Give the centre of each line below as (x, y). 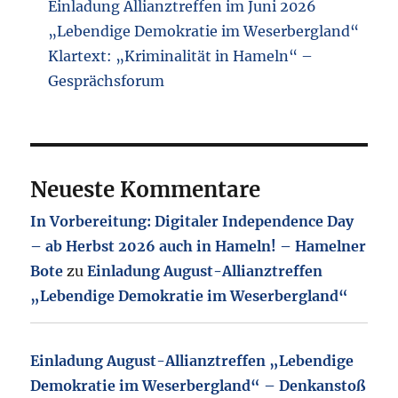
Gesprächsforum (107, 80)
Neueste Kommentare (146, 189)
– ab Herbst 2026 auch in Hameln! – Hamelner (199, 246)
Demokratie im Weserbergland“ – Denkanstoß (198, 385)
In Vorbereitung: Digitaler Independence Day (192, 221)
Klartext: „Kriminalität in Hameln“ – (181, 56)
